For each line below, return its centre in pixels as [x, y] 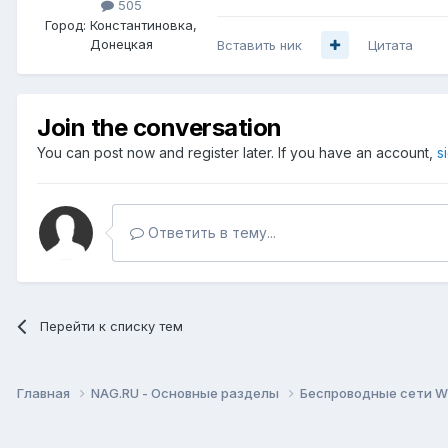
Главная [45, 393]
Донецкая [121, 43]
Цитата [390, 44]
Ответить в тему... [210, 232]
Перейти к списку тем [112, 325]
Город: [65, 24]
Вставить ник [259, 44]
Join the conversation [159, 127]
